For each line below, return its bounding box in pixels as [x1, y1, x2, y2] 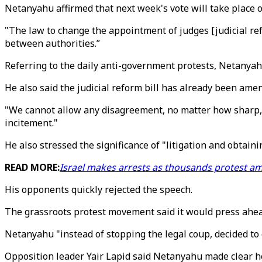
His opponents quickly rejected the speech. [5, 183, 192, 196]
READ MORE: [5, 161, 60, 174]
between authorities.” [5, 37, 100, 50]
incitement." [5, 116, 58, 129]
